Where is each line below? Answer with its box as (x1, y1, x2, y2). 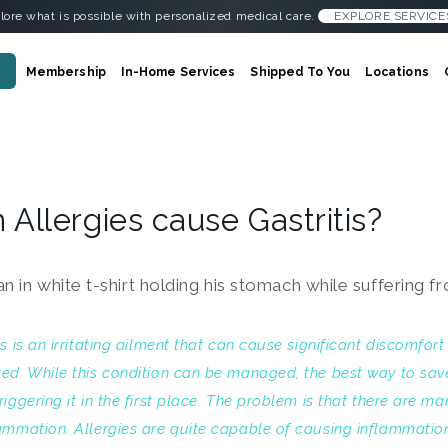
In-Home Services (120, 65, 236, 79)
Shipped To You (250, 65, 350, 79)
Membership (25, 65, 106, 79)
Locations (364, 65, 429, 79)
